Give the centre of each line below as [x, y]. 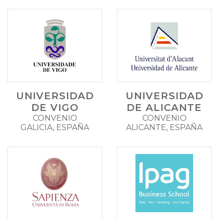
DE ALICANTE [164, 107]
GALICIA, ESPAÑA [55, 127]
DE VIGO [55, 107]
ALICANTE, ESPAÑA [164, 127]
